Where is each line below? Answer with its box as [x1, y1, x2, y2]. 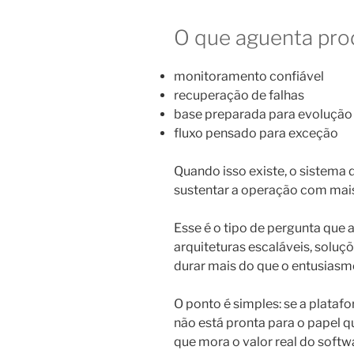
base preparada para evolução [174, 107, 352, 122]
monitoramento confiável [174, 69, 324, 85]
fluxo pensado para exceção [174, 126, 338, 141]
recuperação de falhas [174, 88, 304, 104]
